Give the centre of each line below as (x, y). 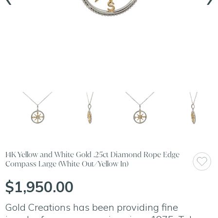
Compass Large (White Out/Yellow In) (67, 163)
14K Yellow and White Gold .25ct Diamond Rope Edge (93, 154)
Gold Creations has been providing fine (92, 207)
